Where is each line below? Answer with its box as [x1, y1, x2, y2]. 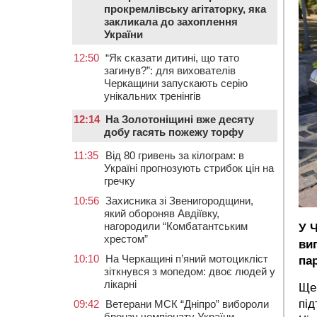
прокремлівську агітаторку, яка [104, 3, 266, 15]
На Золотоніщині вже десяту [105, 113, 254, 125]
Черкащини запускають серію [104, 77, 248, 89]
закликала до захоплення [104, 16, 238, 28]
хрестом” [104, 233, 148, 245]
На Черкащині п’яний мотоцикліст [105, 253, 268, 265]
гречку [104, 175, 135, 187]
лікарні [104, 278, 137, 290]
